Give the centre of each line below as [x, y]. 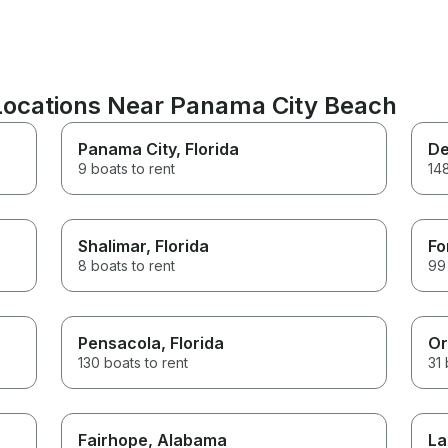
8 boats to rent [127, 265]
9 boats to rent [127, 168]
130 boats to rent [133, 362]
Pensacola [120, 342]
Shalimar [112, 245]
